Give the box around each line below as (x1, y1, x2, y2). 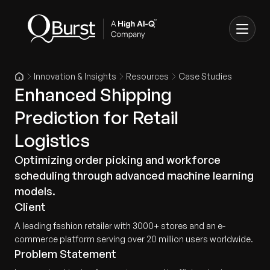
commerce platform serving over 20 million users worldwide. (14, 234, 253, 244)
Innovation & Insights (34, 71, 116, 81)
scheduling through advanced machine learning (14, 169, 254, 182)
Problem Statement (14, 247, 116, 260)
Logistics (14, 129, 90, 151)
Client (14, 200, 46, 213)
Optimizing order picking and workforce (14, 153, 221, 166)
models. (14, 184, 55, 198)
